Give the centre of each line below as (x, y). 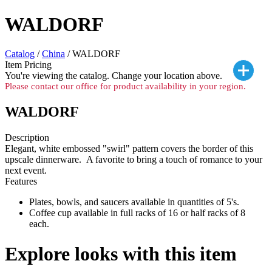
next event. (27, 171)
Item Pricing (28, 65)
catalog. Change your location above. (151, 76)
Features (21, 182)
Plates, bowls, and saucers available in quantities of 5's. (134, 202)
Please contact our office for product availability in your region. (125, 87)
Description (27, 138)
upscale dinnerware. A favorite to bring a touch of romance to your (134, 160)
